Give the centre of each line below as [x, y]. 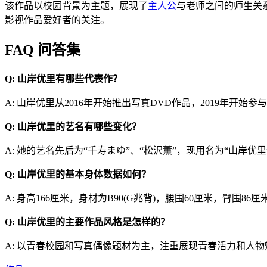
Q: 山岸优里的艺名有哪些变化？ [73, 126]
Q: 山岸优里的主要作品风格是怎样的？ [87, 222]
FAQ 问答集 [43, 50]
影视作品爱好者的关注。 [57, 20]
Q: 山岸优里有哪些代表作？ [63, 79]
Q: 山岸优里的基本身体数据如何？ [78, 174]
